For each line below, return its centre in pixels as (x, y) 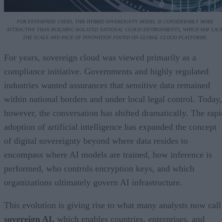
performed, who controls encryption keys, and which (99, 168)
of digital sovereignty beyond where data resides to (96, 140)
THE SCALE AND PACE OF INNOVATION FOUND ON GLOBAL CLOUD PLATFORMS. (115, 37)
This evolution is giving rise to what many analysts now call (112, 205)
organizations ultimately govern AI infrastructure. (93, 182)
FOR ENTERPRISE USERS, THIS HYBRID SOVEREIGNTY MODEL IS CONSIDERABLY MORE (115, 21)
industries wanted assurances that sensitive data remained (107, 85)
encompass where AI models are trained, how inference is (108, 154)
